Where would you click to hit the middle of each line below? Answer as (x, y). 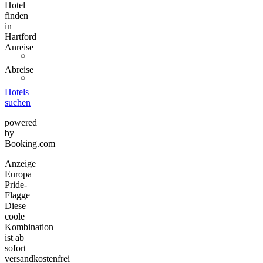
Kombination (29, 227)
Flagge (17, 195)
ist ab (14, 237)
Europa (18, 174)
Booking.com (30, 143)
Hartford (21, 36)
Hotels (17, 92)
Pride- (16, 184)
